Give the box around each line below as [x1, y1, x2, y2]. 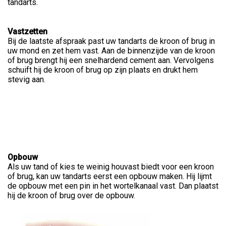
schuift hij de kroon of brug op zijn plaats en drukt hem [8, 65, 198, 75]
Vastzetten [8, 27, 47, 37]
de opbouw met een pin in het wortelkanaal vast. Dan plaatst [8, 181, 218, 191]
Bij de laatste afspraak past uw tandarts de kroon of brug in [8, 36, 215, 46]
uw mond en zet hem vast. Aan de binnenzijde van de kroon [8, 46, 215, 56]
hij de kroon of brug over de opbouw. [8, 191, 135, 201]
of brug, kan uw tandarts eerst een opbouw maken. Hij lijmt [8, 172, 212, 182]
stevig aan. [8, 75, 45, 85]
